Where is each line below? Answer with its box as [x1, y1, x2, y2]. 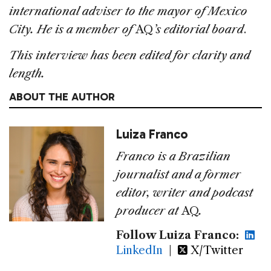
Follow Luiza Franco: [116, 228, 240, 242]
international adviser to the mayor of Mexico [9, 4, 247, 18]
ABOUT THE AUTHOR [9, 90, 115, 103]
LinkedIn [116, 243, 163, 257]
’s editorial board [153, 22, 244, 36]
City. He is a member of [9, 22, 135, 36]
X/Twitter [188, 243, 244, 257]
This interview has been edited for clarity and [9, 48, 250, 62]
